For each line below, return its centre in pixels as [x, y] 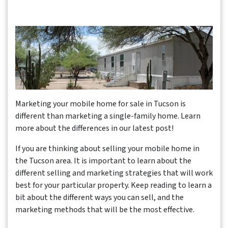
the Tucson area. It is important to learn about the [103, 161]
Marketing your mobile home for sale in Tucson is [101, 104]
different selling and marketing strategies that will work [114, 173]
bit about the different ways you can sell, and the [99, 198]
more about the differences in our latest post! [94, 129]
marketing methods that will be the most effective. [105, 210]
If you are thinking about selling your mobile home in [107, 149]
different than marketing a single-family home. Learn [108, 116]
